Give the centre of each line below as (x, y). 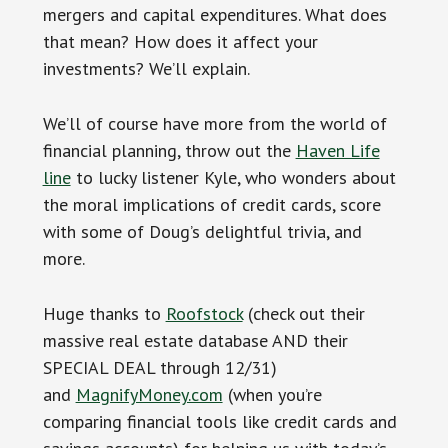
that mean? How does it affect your (180, 41)
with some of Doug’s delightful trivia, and (202, 231)
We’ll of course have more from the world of (214, 123)
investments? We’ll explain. (146, 68)
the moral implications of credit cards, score (211, 204)
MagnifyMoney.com (149, 394)
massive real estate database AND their (195, 340)
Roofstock (204, 313)
